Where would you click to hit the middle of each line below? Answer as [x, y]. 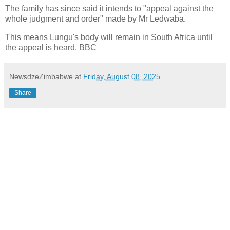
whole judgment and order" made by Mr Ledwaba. [95, 18]
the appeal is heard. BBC [51, 47]
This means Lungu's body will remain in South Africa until [109, 37]
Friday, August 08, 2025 [122, 76]
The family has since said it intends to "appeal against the [109, 8]
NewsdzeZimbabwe [41, 76]
